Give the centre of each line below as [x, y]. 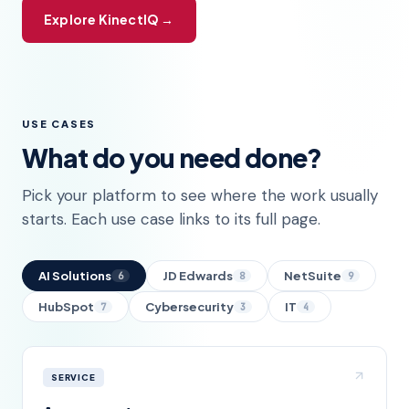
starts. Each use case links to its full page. [171, 219]
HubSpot [66, 306]
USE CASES [59, 123]
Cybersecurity [189, 306]
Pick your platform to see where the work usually [200, 195]
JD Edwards [198, 275]
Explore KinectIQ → [109, 19]
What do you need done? [172, 157]
